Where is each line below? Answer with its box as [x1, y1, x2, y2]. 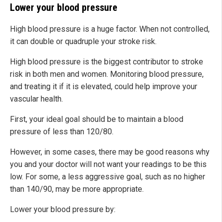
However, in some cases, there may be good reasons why [10, 147, 210, 157]
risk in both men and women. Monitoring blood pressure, [10, 69, 204, 79]
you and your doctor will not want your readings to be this [10, 160, 207, 169]
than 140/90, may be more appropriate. [10, 184, 144, 194]
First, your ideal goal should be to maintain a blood [10, 114, 183, 124]
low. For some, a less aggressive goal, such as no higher [10, 172, 205, 182]
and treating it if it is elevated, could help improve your [10, 82, 197, 92]
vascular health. [10, 94, 63, 104]
